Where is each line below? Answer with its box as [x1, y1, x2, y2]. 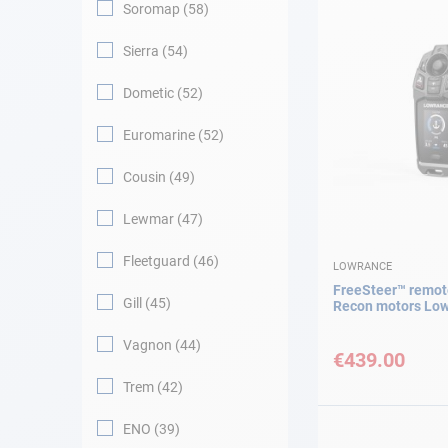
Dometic [123, 85, 174, 101]
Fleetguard [123, 253, 190, 269]
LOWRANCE [333, 259, 392, 273]
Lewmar [123, 211, 174, 227]
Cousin [123, 169, 166, 185]
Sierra [123, 43, 159, 59]
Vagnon [123, 337, 172, 353]
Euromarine [123, 127, 195, 143]
